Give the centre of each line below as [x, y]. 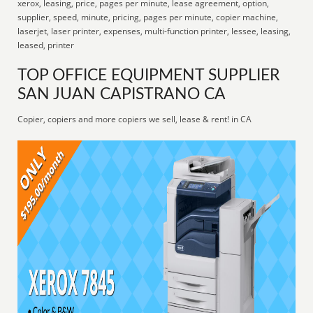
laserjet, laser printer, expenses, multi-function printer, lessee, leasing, [154, 31]
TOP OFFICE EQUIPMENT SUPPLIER [149, 75]
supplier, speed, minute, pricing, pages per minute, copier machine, [148, 17]
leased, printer [46, 45]
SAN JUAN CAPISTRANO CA [122, 94]
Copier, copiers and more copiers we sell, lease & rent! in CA [135, 119]
